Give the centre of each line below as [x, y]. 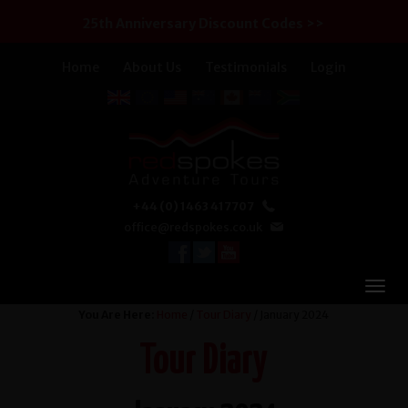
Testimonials [245, 67]
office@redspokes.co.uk [194, 226]
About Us [152, 67]
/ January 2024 [291, 314]
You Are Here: [117, 314]
